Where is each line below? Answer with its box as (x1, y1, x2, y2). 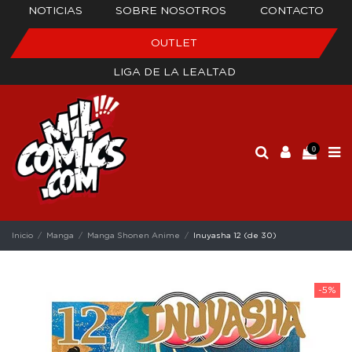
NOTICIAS (28, 5, 83, 16)
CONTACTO (259, 5, 324, 16)
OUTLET (151, 38, 197, 49)
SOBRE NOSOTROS (115, 5, 227, 16)
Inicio (12, 231, 33, 240)
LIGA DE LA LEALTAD (112, 67, 236, 78)
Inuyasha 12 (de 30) (193, 231, 277, 240)
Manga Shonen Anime (87, 231, 181, 240)
